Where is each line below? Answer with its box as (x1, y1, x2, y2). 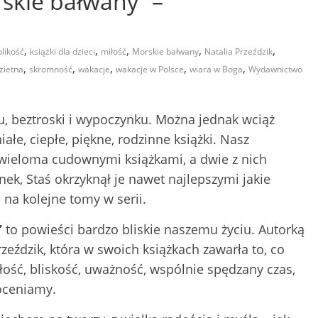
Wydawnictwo (248, 62, 302, 75)
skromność (29, 62, 72, 75)
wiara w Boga (190, 62, 243, 75)
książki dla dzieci (30, 45, 95, 57)
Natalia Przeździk (204, 45, 273, 57)
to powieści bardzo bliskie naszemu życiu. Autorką (2, 220, 305, 238)
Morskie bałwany (132, 45, 199, 57)
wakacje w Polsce (116, 62, 184, 75)
